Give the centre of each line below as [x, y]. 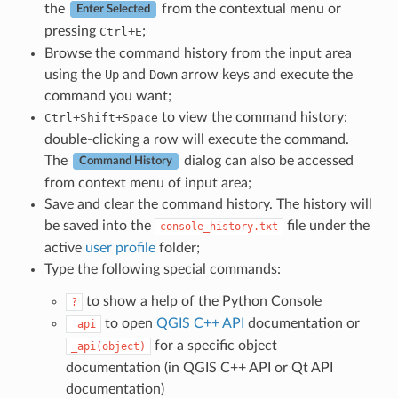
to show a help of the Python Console [202, 301]
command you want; [107, 96]
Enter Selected [113, 9]
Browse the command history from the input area [198, 53]
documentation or [302, 323]
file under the [326, 225]
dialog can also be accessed [267, 160]
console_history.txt [219, 226]
